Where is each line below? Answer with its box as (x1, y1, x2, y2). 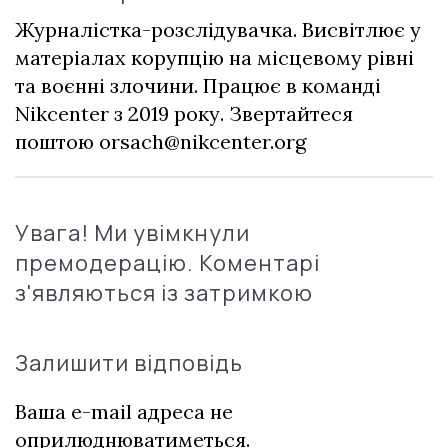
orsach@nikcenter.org (99, 128, 306, 154)
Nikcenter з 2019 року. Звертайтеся (15, 100, 353, 126)
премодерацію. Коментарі (15, 247, 320, 278)
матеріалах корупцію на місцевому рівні (15, 44, 414, 70)
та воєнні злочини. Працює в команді (15, 72, 381, 98)
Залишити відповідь (15, 347, 243, 378)
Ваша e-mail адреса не (15, 398, 233, 424)
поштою (15, 128, 99, 154)
